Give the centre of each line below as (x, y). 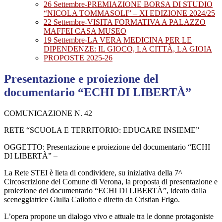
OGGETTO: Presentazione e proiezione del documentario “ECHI (107, 147)
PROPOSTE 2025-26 (78, 58)
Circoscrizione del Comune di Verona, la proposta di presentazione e (111, 182)
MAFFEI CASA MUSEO (85, 31)
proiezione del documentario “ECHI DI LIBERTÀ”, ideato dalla (105, 191)
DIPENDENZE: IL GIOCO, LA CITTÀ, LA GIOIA (128, 49)
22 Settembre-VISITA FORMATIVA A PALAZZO (125, 22)
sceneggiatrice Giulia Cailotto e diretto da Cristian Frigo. (92, 200)
